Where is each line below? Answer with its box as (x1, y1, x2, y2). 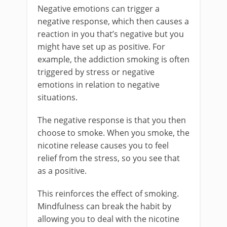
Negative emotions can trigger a (37, 3, 160, 14)
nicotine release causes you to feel (37, 140, 169, 151)
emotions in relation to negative (37, 79, 160, 90)
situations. (37, 92, 78, 103)
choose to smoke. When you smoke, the (37, 127, 190, 138)
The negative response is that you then (37, 115, 186, 126)
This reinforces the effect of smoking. (37, 188, 179, 199)
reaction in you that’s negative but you (37, 28, 184, 40)
